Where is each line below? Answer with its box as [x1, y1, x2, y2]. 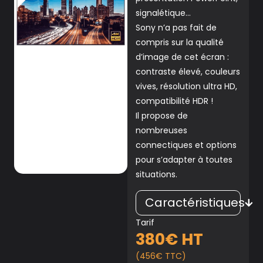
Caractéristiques [144, 194, 245, 211]
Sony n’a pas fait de [135, 22, 217, 33]
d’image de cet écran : [135, 51, 229, 63]
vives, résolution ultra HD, [135, 80, 237, 92]
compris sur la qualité [135, 36, 224, 48]
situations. [135, 168, 177, 180]
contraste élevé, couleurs [135, 66, 240, 77]
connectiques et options [135, 139, 237, 151]
